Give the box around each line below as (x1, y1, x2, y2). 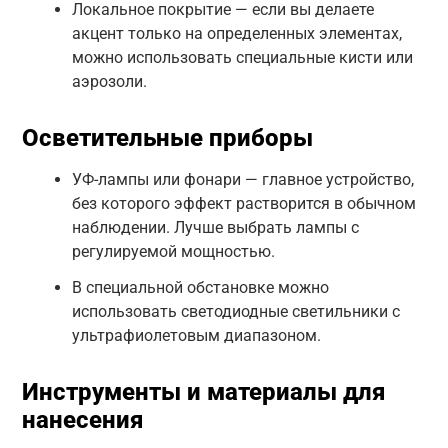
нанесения (21, 406, 143, 435)
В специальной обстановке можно (71, 278, 329, 298)
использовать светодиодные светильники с (71, 302, 400, 322)
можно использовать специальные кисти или (71, 47, 413, 67)
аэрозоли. (71, 71, 147, 91)
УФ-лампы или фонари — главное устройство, (71, 169, 414, 189)
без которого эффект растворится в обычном (71, 193, 416, 213)
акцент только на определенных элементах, (71, 23, 402, 43)
